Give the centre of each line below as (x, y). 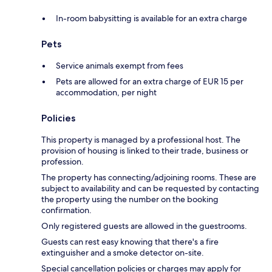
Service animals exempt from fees (120, 65)
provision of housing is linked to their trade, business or (145, 150)
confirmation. (66, 210)
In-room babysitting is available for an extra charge (151, 18)
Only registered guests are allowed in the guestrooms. (144, 226)
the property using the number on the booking (130, 199)
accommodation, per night (106, 92)
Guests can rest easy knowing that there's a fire (130, 241)
